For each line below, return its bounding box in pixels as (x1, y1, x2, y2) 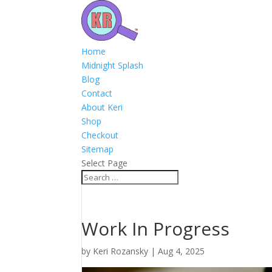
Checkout (81, 129, 119, 141)
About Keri (81, 101, 123, 113)
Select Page (81, 157, 128, 169)
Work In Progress (81, 216, 230, 241)
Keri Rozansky (93, 245, 149, 257)
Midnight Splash (81, 59, 144, 71)
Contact (81, 87, 113, 99)
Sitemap (81, 143, 114, 155)
